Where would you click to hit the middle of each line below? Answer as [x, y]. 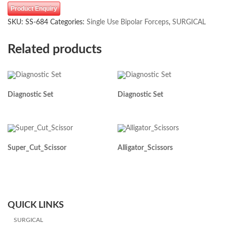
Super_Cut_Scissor [37, 148]
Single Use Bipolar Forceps [128, 22]
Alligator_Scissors [145, 148]
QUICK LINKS [36, 205]
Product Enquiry [34, 9]
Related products [55, 49]
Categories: [68, 22]
